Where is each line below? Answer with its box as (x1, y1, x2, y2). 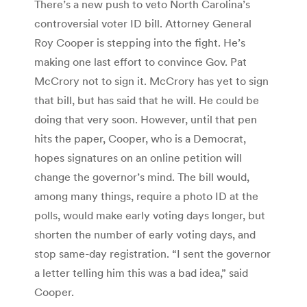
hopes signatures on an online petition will (34, 150, 242, 164)
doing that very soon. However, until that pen (34, 112, 257, 126)
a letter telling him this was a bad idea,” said (34, 265, 248, 280)
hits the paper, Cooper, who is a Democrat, (34, 131, 246, 145)
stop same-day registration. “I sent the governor (34, 246, 271, 260)
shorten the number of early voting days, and (34, 227, 256, 241)
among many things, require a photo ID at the (34, 188, 258, 203)
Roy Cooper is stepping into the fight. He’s (34, 35, 245, 49)
